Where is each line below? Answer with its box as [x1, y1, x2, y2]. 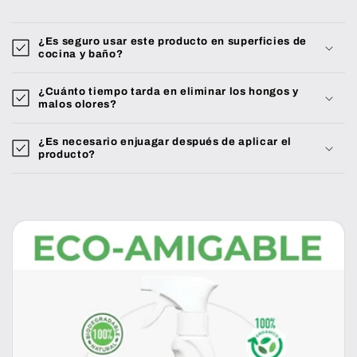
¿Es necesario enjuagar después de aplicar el [38, 135, 292, 148]
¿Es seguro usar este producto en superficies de [38, 35, 308, 48]
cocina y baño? [38, 48, 124, 61]
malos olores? [38, 98, 117, 111]
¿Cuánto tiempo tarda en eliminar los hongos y [38, 85, 299, 98]
